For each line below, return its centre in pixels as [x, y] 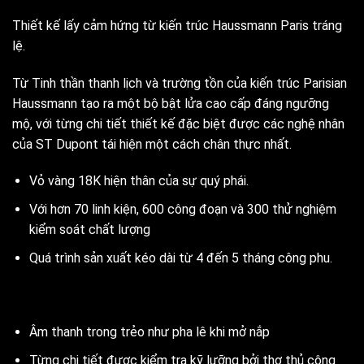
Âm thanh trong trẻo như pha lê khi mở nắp [149, 332]
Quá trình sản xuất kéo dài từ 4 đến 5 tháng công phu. [180, 258]
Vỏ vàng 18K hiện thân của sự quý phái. [139, 181]
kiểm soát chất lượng [89, 230]
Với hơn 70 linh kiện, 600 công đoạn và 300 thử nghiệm [182, 210]
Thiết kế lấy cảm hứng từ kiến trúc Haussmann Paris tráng [177, 25]
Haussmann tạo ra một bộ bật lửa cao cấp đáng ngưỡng [171, 103]
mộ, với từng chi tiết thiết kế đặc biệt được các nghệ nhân [178, 123]
